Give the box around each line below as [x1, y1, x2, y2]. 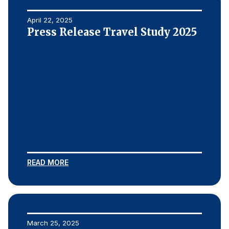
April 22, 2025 [27, 16, 73, 24]
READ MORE [27, 158, 68, 167]
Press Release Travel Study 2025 [27, 26, 197, 38]
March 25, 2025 [27, 219, 79, 227]
